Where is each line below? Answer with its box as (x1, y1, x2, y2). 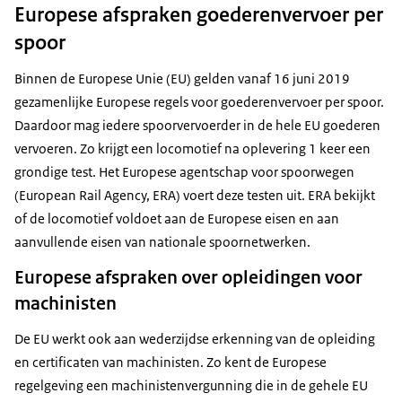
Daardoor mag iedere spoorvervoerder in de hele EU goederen (14, 117, 380, 135)
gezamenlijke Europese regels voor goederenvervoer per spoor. (14, 93, 384, 111)
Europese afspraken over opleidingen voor (14, 266, 363, 290)
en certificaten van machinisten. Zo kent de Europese (14, 354, 327, 371)
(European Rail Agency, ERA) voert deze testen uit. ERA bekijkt (14, 187, 375, 205)
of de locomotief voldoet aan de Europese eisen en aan (14, 210, 339, 228)
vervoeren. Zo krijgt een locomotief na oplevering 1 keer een (14, 140, 371, 158)
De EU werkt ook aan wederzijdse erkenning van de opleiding (14, 330, 375, 348)
